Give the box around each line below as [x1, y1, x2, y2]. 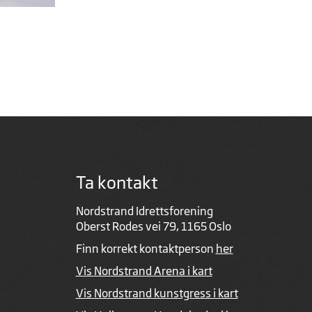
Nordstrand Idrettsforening [75, 203, 213, 218]
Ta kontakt [75, 171, 158, 193]
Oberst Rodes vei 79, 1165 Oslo [75, 219, 231, 233]
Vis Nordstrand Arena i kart [75, 263, 212, 278]
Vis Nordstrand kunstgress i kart [75, 286, 238, 300]
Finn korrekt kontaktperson [75, 241, 216, 256]
